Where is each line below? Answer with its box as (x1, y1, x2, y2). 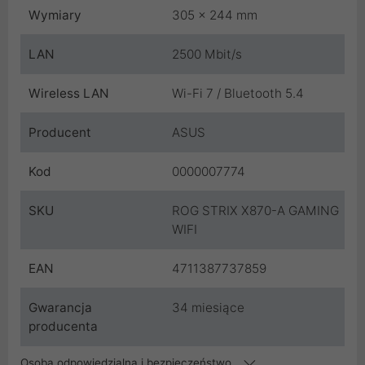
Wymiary (29, 7, 81, 23)
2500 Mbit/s (172, 46, 242, 62)
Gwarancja (29, 299, 92, 315)
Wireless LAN (29, 85, 109, 101)
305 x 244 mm (172, 7, 257, 23)
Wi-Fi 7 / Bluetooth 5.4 (172, 85, 304, 101)
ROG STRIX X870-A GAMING (172, 202, 339, 218)
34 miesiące (172, 299, 244, 315)
